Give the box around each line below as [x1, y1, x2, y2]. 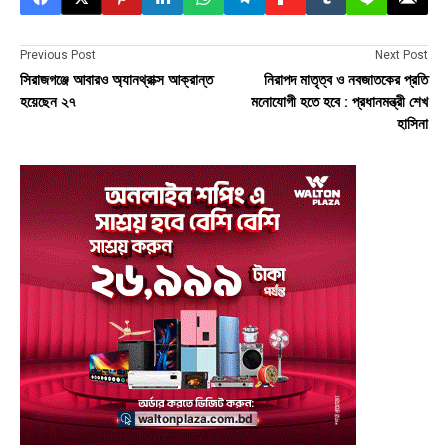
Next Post [375, 48, 428, 63]
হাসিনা [397, 115, 428, 134]
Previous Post [20, 48, 96, 63]
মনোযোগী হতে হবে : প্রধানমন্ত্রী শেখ [251, 93, 428, 112]
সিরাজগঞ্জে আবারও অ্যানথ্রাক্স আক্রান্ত [20, 71, 213, 90]
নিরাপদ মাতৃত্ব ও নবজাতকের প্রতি [264, 71, 428, 90]
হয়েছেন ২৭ [20, 93, 76, 112]
